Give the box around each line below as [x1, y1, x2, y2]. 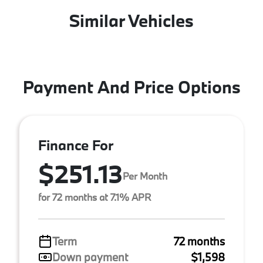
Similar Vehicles [69, 9, 194, 32]
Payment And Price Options [22, 75, 241, 98]
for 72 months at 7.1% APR [38, 190, 151, 203]
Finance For [38, 135, 113, 154]
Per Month [123, 170, 167, 183]
